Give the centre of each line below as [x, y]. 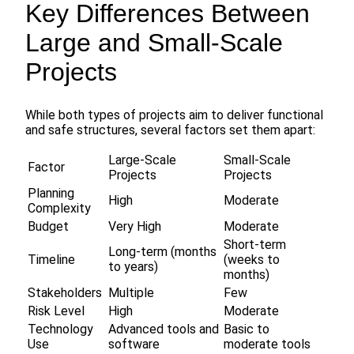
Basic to [247, 330]
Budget [48, 227]
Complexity [59, 209]
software [134, 345]
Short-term [255, 245]
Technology [60, 330]
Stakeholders [65, 293]
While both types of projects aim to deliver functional [174, 115]
